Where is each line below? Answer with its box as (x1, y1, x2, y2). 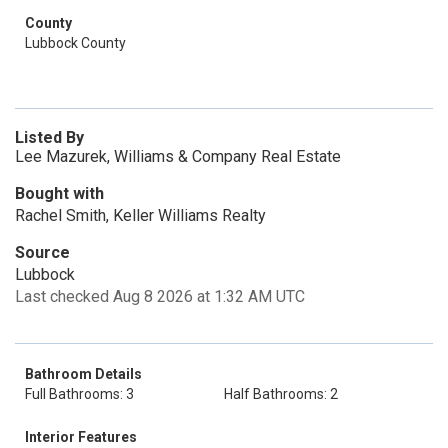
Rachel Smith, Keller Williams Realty (15, 206, 266, 225)
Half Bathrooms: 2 (224, 386, 338, 402)
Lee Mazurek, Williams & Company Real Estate (15, 147, 341, 166)
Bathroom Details (25, 366, 142, 382)
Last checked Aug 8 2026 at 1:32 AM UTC (15, 287, 305, 306)
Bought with (15, 184, 104, 203)
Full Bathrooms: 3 (25, 386, 134, 402)
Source (15, 243, 70, 262)
